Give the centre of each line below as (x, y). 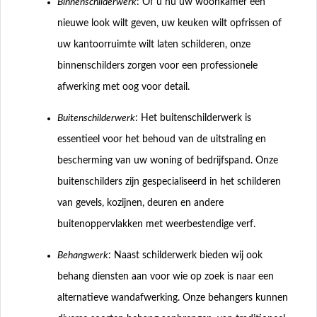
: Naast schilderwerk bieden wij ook (185, 255)
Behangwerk (83, 255)
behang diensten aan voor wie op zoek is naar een (166, 276)
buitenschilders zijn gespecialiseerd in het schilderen (169, 181)
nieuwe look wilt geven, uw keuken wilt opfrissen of (169, 23)
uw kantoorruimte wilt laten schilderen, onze (154, 44)
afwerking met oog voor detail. (123, 87)
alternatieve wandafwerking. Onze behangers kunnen (173, 298)
